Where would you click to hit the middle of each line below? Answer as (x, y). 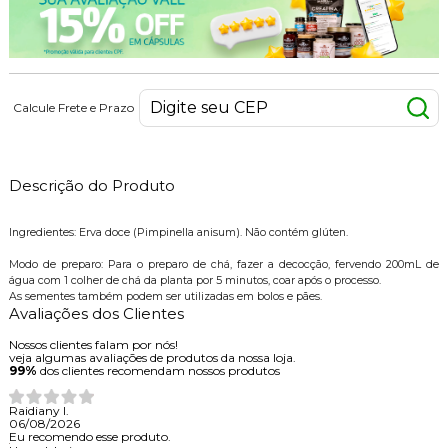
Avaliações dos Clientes (96, 313)
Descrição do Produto (91, 185)
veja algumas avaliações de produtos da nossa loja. (152, 357)
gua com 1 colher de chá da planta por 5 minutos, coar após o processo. (194, 280)
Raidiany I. (38, 410)
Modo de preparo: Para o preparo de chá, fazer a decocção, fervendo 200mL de (224, 264)
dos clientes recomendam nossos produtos (159, 370)
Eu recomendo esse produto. (89, 436)
